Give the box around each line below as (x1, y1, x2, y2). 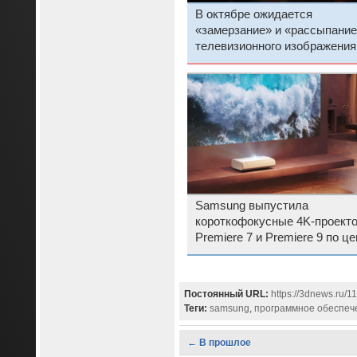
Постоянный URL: (183, 288, 269, 300)
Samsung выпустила (194, 198, 308, 212)
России (194, 55, 234, 69)
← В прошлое (186, 337, 251, 349)
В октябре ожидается (194, 7, 312, 21)
